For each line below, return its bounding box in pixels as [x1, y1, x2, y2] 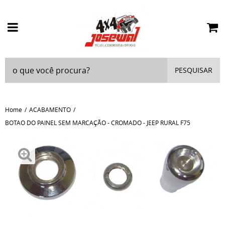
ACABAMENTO [29, 105, 71, 114]
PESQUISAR [175, 65, 212, 75]
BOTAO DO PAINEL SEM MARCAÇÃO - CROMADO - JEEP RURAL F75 [5, 119, 190, 127]
